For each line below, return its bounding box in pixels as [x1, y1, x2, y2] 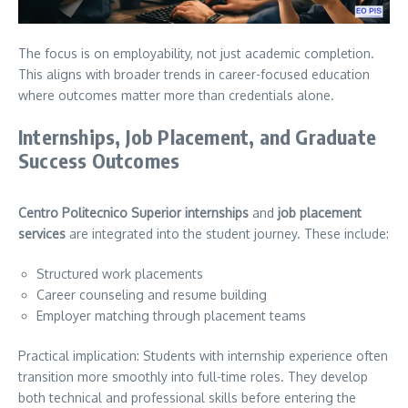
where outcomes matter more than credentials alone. [18, 87, 334, 103]
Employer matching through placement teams [36, 307, 306, 323]
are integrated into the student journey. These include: [66, 225, 389, 241]
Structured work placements [36, 265, 203, 281]
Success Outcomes [18, 147, 180, 173]
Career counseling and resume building [36, 286, 267, 302]
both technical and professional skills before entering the [18, 389, 356, 405]
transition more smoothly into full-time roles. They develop [18, 368, 368, 384]
